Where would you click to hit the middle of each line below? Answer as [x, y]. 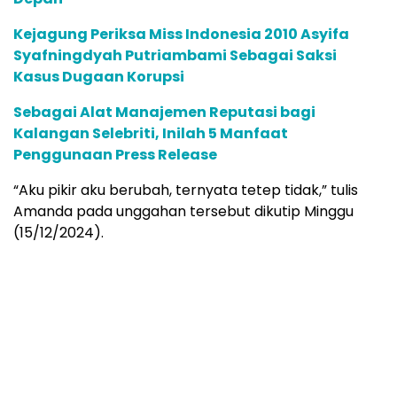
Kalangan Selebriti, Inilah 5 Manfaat [151, 133]
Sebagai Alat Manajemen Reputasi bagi [164, 112]
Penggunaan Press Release [115, 154]
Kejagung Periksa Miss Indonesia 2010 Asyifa [181, 34]
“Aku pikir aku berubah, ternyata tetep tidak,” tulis [186, 190]
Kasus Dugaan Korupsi [99, 76]
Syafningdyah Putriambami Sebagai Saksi [175, 55]
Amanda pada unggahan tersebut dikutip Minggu [183, 211]
